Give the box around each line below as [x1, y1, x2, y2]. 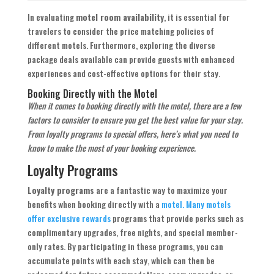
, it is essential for [163, 10, 230, 24]
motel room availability [75, 10, 164, 24]
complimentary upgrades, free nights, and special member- [27, 226, 238, 239]
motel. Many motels [161, 198, 231, 211]
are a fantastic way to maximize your [94, 183, 228, 197]
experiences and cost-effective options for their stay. [27, 67, 220, 80]
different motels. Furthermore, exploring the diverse [27, 39, 215, 52]
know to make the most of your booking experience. [27, 141, 196, 155]
